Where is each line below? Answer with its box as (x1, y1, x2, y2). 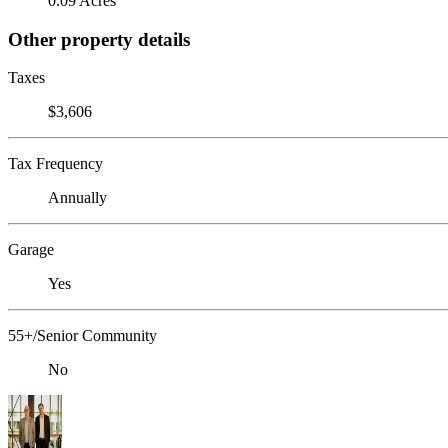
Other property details (8, 28, 190, 50)
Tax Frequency (8, 155, 103, 173)
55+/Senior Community (8, 327, 157, 345)
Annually (48, 189, 107, 207)
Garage (8, 241, 54, 259)
